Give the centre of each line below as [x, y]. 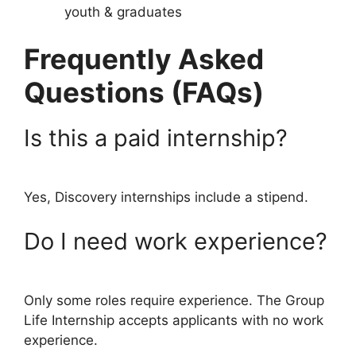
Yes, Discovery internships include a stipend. [166, 197]
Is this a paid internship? [156, 138]
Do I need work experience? [176, 241]
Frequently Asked [144, 59]
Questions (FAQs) [144, 93]
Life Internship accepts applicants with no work [174, 320]
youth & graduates [123, 12]
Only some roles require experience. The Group [174, 300]
